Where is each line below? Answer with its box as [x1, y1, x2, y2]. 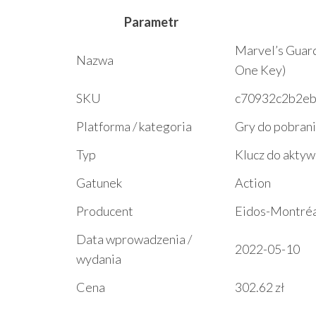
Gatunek [76, 175, 122, 190]
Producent [76, 203, 133, 219]
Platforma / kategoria [76, 119, 192, 134]
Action [235, 175, 271, 190]
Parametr [124, 14, 178, 30]
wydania [76, 251, 121, 267]
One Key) [235, 62, 286, 78]
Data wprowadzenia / [76, 231, 192, 247]
